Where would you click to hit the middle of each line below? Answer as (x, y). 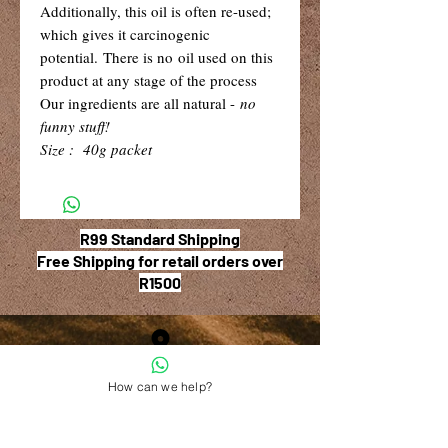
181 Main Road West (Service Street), (160, 410)
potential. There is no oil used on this (156, 56)
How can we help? (160, 386)
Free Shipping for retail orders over (160, 260)
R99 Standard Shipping (160, 238)
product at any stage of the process (148, 79)
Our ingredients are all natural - (140, 102)
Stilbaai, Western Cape (160, 433)
